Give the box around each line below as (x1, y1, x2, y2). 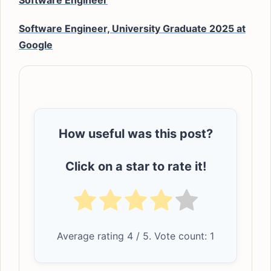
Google (19, 39, 53, 51)
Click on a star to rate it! (65, 159, 206, 174)
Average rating (57, 230, 127, 242)
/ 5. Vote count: (133, 230, 210, 242)
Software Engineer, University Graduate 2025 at (19, 22, 246, 34)
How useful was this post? (58, 126, 213, 141)
